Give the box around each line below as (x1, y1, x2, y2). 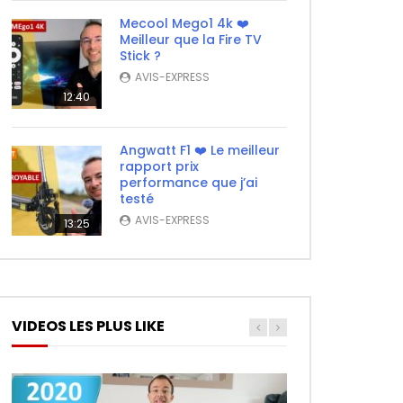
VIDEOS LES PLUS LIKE (12, 316, 165, 337)
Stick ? (120, 47, 161, 66)
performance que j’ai (120, 174, 257, 193)
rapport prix (120, 157, 199, 176)
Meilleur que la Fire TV (120, 31, 262, 49)
